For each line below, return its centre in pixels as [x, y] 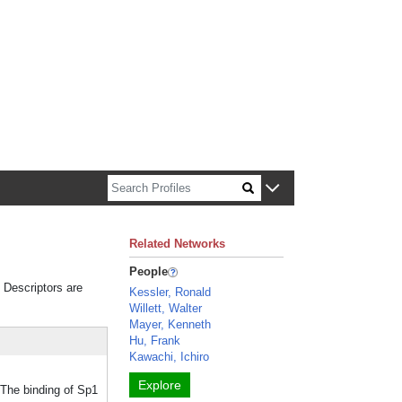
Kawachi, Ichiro [170, 357]
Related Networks [178, 244]
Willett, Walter [166, 308]
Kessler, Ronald [170, 292]
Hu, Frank [155, 341]
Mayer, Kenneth [170, 324]
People [149, 271]
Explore [160, 385]
